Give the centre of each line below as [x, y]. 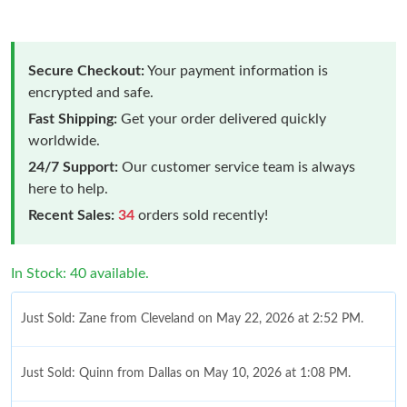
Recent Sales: [71, 215]
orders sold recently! [201, 215]
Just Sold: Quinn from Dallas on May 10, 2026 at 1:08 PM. [186, 373]
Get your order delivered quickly [222, 119]
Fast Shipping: [73, 119]
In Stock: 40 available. [80, 273]
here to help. [68, 189]
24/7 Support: [73, 167]
